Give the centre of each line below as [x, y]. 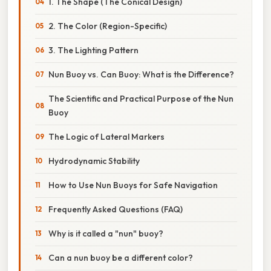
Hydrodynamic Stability [94, 161]
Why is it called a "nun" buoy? [106, 233]
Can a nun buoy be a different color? [121, 257]
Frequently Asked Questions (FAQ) [116, 209]
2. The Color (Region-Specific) [108, 26]
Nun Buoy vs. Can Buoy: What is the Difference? [141, 74]
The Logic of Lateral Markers [106, 136]
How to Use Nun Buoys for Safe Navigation [133, 185]
